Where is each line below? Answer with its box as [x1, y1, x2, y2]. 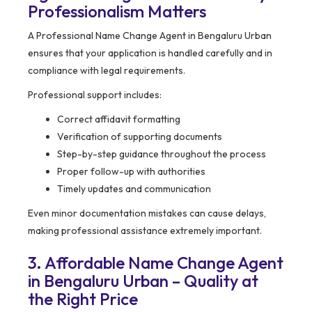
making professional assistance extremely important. [28, 224, 262, 237]
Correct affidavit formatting [57, 113, 180, 126]
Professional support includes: [28, 88, 162, 102]
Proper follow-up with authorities [57, 165, 205, 178]
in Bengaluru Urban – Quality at [28, 270, 258, 292]
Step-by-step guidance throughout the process [57, 148, 266, 161]
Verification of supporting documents [57, 130, 222, 143]
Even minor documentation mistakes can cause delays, [28, 207, 266, 220]
